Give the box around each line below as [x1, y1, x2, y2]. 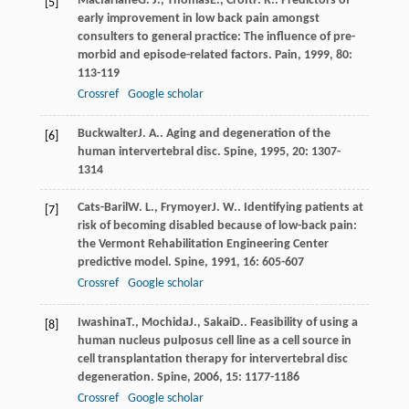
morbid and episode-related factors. [77, 47, 275, 62]
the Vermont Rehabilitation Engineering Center [77, 236, 329, 251]
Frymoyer [160, 200, 212, 215]
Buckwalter [77, 126, 138, 141]
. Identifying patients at [236, 200, 363, 215]
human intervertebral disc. [77, 144, 224, 159]
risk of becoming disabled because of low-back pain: [77, 218, 357, 233]
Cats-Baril [77, 200, 128, 215]
